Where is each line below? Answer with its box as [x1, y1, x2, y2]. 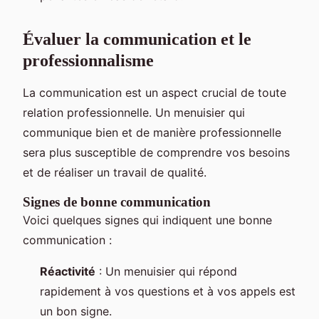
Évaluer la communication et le [23, 30, 251, 49]
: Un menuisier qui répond [95, 264, 237, 279]
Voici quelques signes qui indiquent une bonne [23, 213, 272, 228]
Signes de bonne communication [23, 194, 211, 210]
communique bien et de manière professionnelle [23, 125, 281, 140]
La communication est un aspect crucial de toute [23, 85, 286, 100]
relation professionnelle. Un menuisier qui [23, 105, 245, 120]
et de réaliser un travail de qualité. [23, 165, 206, 180]
